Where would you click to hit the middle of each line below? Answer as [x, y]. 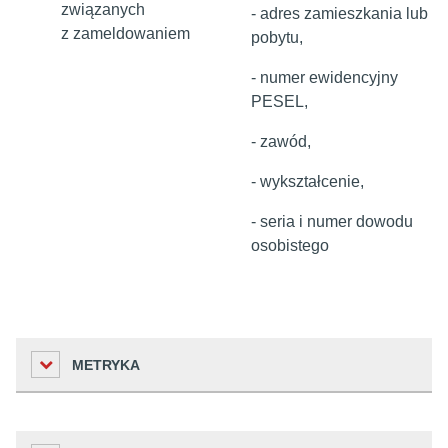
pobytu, [277, 37]
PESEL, [279, 101]
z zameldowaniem [125, 33]
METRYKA [106, 364]
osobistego [290, 245]
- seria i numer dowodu [332, 221]
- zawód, [281, 141]
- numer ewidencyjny [324, 77]
